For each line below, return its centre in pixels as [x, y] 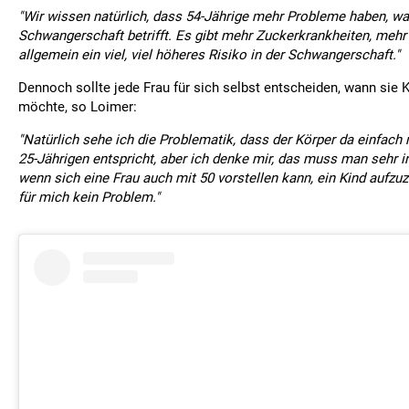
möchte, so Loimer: [78, 107]
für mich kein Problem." [89, 197]
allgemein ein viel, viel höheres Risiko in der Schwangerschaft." [209, 55]
